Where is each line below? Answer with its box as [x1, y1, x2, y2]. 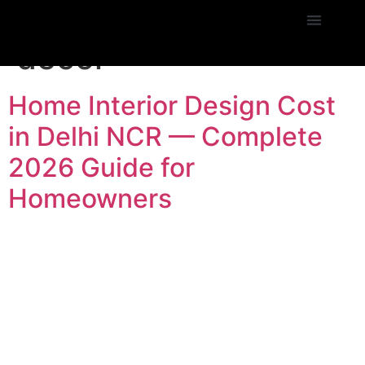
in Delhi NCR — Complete [8, 121, 323, 152]
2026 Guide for [8, 152, 195, 183]
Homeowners [8, 182, 172, 214]
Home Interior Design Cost [8, 90, 336, 121]
